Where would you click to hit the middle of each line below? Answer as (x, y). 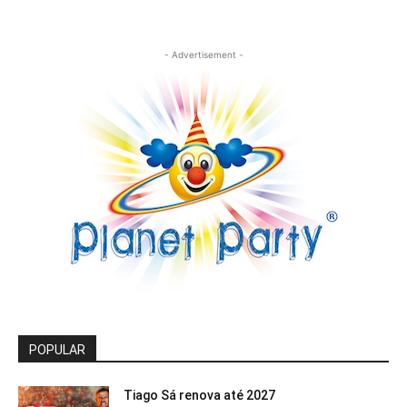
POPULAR (57, 350)
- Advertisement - (203, 55)
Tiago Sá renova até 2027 (199, 396)
